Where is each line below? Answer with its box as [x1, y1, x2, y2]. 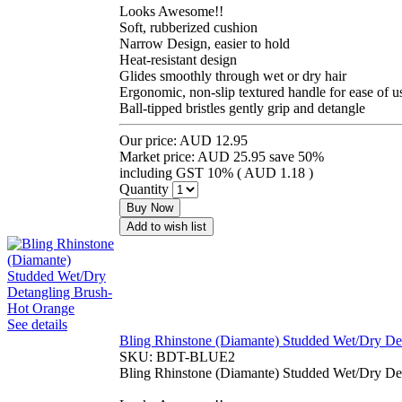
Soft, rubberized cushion [119, 19, 258, 35]
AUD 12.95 [179, 132, 248, 148]
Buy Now [127, 200, 173, 214]
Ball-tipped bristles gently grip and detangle [119, 100, 365, 116]
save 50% [269, 148, 324, 164]
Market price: [119, 148, 197, 164]
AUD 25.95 [197, 148, 266, 164]
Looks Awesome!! [119, 3, 223, 19]
